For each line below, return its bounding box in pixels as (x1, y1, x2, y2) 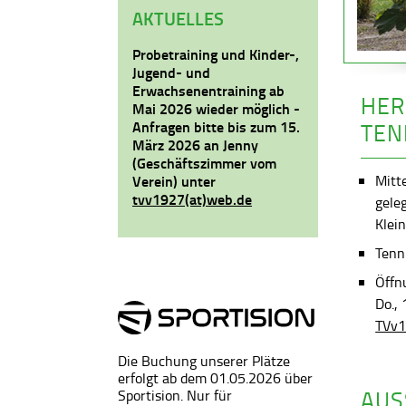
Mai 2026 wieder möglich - (132, 98, 300, 120)
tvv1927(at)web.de (132, 188, 252, 210)
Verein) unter (132, 170, 216, 192)
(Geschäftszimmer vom (132, 152, 276, 174)
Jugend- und (132, 62, 210, 83)
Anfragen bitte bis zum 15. (132, 116, 300, 138)
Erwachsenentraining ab (132, 80, 285, 101)
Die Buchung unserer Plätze (118, 351, 290, 372)
